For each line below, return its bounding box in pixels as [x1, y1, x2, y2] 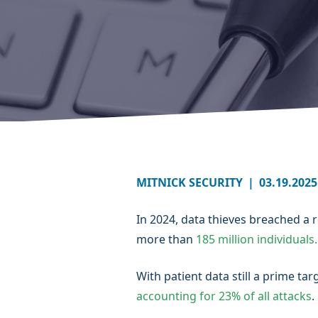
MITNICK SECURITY [136, 175, 243, 190]
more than [136, 231, 196, 247]
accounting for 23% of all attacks [136, 288, 312, 304]
